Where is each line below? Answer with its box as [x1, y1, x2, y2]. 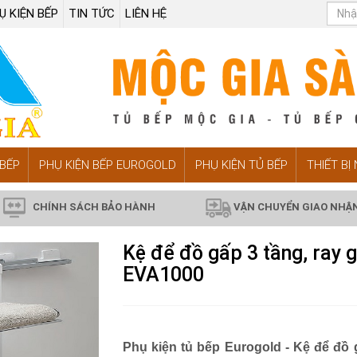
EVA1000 [122, 263, 204, 287]
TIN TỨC [69, 6, 115, 21]
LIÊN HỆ [125, 6, 167, 21]
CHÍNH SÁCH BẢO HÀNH [29, 201, 155, 214]
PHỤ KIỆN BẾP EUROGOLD [39, 158, 176, 173]
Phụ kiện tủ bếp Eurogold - [122, 340, 293, 355]
